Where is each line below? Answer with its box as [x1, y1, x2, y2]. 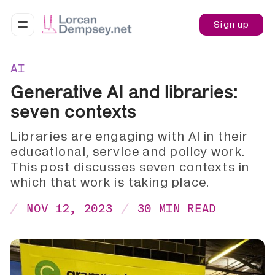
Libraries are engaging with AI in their [10, 128, 249, 146]
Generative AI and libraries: [10, 81, 238, 103]
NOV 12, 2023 [26, 201, 113, 215]
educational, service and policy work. [10, 143, 246, 161]
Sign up [214, 17, 250, 31]
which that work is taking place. [10, 174, 210, 192]
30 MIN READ [137, 201, 217, 215]
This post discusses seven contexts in [10, 158, 250, 177]
